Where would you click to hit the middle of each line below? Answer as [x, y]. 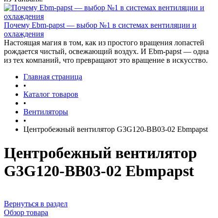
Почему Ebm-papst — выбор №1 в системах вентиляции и [100, 25]
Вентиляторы [46, 112]
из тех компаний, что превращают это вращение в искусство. [106, 60]
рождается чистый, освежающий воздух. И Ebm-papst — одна [106, 51]
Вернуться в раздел [36, 203]
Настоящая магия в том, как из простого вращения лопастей [104, 43]
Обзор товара [26, 212]
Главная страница [53, 77]
